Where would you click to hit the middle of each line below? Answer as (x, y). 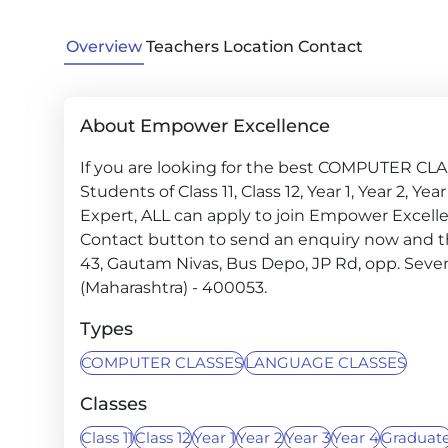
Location (258, 46)
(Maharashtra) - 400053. (173, 287)
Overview (104, 46)
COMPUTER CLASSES (162, 362)
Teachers (182, 46)
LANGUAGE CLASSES (325, 362)
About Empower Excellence (205, 126)
